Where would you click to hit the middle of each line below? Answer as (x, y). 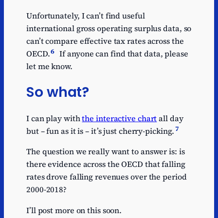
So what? (58, 92)
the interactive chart (119, 118)
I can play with (54, 118)
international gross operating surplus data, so (109, 28)
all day (170, 118)
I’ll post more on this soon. (74, 210)
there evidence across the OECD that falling (106, 164)
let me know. (49, 66)
